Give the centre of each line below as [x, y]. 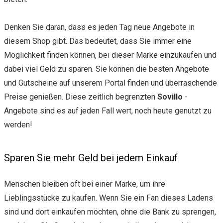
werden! [18, 124]
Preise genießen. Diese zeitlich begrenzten [81, 97]
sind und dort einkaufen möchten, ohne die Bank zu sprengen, [110, 212]
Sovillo [171, 97]
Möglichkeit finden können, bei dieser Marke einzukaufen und [110, 55]
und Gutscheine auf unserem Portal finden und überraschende [111, 83]
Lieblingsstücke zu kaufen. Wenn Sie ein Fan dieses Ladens [109, 198]
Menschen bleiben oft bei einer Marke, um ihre [85, 184]
